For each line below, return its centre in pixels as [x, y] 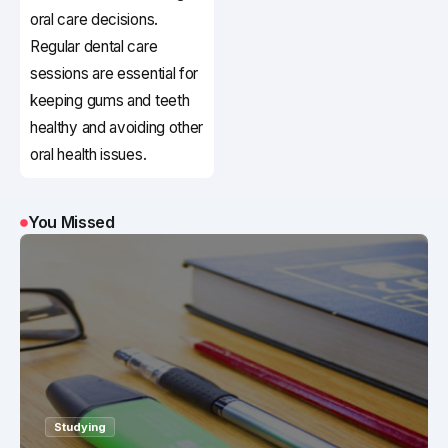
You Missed [71, 222]
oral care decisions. [94, 20]
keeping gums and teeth [110, 101]
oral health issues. [88, 155]
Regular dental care [94, 47]
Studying [80, 427]
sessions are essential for [114, 74]
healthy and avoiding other [117, 128]
